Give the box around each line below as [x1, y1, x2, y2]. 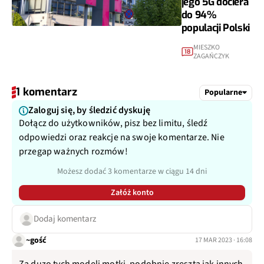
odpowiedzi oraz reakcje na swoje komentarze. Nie [19, 131, 225, 144]
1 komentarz [16, 85, 77, 100]
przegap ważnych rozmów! [19, 145, 128, 159]
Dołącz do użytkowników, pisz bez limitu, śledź [19, 117, 208, 130]
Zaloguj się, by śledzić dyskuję [28, 104, 150, 117]
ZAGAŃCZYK [193, 51, 229, 62]
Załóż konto [110, 187, 154, 199]
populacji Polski [181, 21, 250, 35]
